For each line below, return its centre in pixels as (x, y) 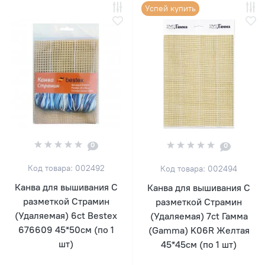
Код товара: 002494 (199, 169)
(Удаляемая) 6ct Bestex (66, 215)
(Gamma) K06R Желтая (199, 230)
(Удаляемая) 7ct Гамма (199, 216)
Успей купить (170, 8)
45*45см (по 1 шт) (199, 244)
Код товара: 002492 (66, 168)
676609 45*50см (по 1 (66, 230)
